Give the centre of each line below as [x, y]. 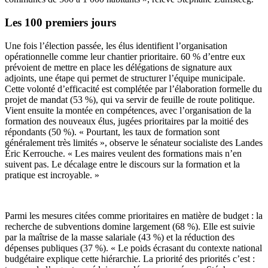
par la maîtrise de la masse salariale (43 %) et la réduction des [120, 237]
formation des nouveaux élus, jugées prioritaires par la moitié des [127, 121]
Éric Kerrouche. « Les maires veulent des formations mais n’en [123, 153]
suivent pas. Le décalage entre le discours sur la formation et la [122, 164]
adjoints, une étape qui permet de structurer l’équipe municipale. [125, 78]
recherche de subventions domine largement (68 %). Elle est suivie [130, 226]
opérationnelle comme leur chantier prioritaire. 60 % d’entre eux [125, 56]
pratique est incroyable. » [52, 175]
